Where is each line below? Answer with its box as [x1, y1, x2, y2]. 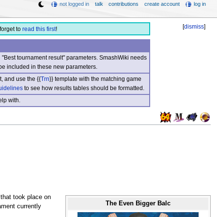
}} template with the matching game [49, 75, 141, 82]
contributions [108, 1, 139, 7]
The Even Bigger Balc [106, 200, 171, 207]
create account [144, 1, 180, 7]
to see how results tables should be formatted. [22, 84, 144, 92]
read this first [22, 26, 56, 33]
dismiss [184, 23, 204, 31]
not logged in [60, 1, 90, 7]
